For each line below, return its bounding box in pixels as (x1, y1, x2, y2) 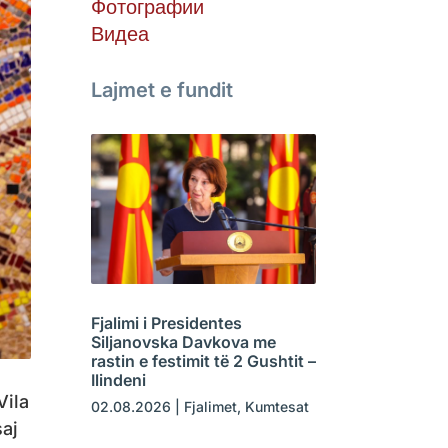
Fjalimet (183, 398, 237, 416)
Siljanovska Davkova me (90, 332, 276, 353)
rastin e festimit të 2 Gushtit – (90, 351, 316, 372)
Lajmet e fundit (90, 78, 233, 103)
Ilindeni (90, 370, 146, 391)
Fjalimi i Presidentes (90, 313, 242, 334)
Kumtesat (244, 398, 309, 416)
